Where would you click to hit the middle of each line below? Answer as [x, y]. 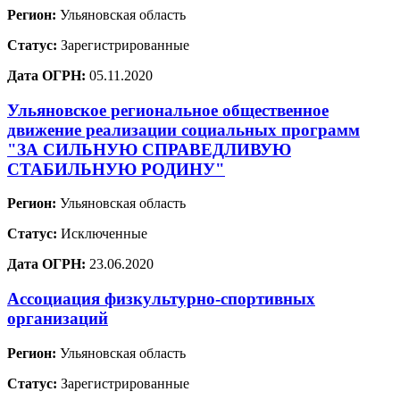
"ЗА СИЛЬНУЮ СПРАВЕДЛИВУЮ [149, 149]
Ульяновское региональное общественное [168, 110]
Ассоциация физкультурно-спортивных [161, 299]
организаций [58, 318]
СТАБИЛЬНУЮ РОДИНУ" [116, 169]
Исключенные [102, 234]
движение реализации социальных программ [183, 129]
